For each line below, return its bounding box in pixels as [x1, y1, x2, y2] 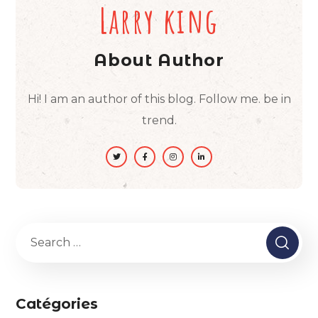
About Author [94, 49, 224, 70]
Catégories [16, 295, 99, 312]
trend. [141, 113, 177, 127]
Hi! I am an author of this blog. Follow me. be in [27, 92, 291, 106]
